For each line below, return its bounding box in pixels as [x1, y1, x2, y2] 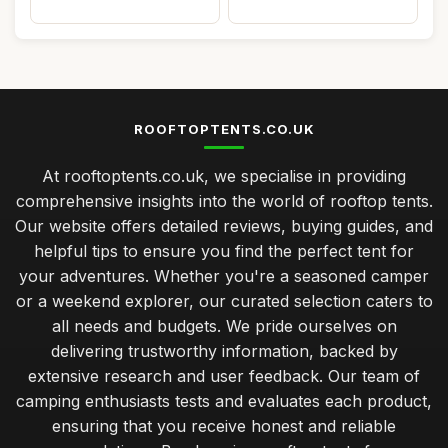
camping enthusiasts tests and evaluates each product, [16, 391, 432, 411]
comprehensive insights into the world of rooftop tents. [15, 191, 433, 211]
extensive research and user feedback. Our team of [28, 366, 420, 386]
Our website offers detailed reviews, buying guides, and [15, 216, 433, 236]
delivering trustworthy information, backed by [50, 341, 398, 361]
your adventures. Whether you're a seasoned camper [19, 266, 429, 286]
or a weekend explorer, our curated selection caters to [15, 291, 433, 311]
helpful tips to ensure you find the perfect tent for [34, 241, 414, 261]
